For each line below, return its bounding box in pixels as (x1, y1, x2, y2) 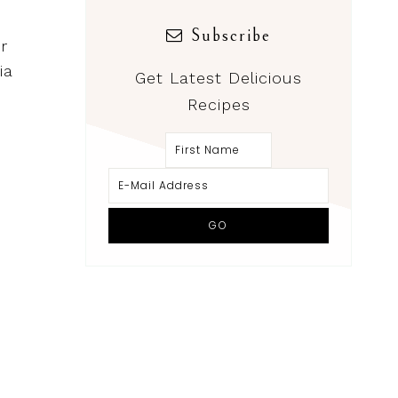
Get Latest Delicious (135, 68, 302, 88)
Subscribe (191, 26, 271, 47)
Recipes (187, 95, 251, 115)
